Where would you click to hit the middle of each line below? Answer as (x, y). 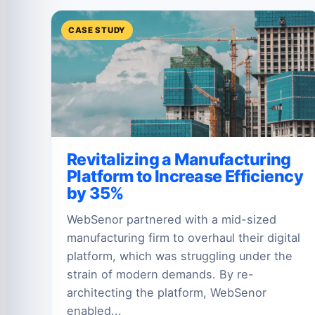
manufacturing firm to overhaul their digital (184, 237)
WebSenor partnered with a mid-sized (172, 219)
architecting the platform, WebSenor (167, 292)
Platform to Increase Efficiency (185, 177)
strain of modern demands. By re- (160, 274)
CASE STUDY (97, 31)
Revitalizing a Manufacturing (179, 160)
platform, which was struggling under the (180, 256)
